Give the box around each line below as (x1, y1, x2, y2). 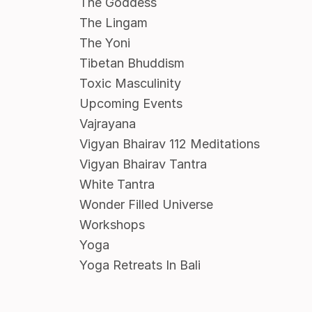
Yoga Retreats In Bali (79, 258, 201, 273)
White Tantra (79, 177, 155, 192)
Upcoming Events (79, 96, 182, 111)
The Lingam (79, 15, 148, 31)
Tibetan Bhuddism (79, 56, 185, 71)
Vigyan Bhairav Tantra (79, 157, 207, 172)
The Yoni (79, 36, 130, 51)
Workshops (79, 217, 145, 233)
